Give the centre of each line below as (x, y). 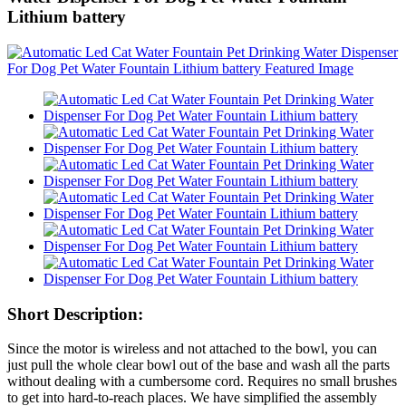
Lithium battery (67, 17)
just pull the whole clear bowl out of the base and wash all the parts (198, 365)
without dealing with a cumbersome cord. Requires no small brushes (202, 382)
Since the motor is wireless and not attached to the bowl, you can (192, 349)
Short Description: (75, 314)
